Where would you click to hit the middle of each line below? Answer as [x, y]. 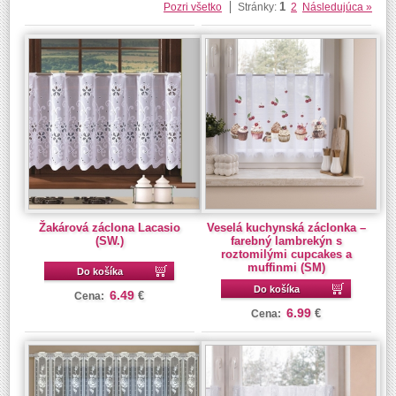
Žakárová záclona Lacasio [109, 228]
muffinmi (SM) [286, 268]
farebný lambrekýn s [286, 241]
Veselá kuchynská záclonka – [286, 228]
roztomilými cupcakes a [286, 255]
